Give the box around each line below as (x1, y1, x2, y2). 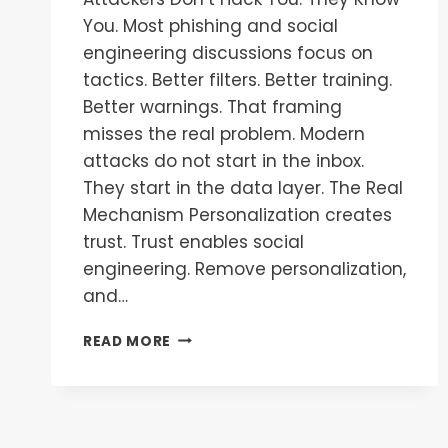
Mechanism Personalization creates (83, 202, 392, 227)
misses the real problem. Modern (83, 121, 365, 146)
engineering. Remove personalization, (83, 256, 406, 281)
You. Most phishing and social (83, 13, 338, 38)
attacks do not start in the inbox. (83, 148, 364, 173)
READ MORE (83, 331, 172, 351)
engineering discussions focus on (83, 40, 373, 65)
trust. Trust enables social (83, 229, 304, 254)
